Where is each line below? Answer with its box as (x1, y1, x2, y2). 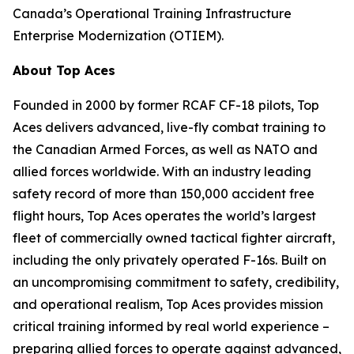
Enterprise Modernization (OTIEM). (13, 28, 224, 43)
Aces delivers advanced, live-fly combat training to (13, 119, 326, 135)
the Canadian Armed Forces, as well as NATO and (13, 141, 318, 157)
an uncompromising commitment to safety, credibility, (13, 274, 339, 290)
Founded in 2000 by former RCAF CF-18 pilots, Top (13, 97, 319, 113)
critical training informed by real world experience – (13, 318, 330, 334)
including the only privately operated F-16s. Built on (13, 252, 326, 268)
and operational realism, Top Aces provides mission (13, 296, 323, 312)
